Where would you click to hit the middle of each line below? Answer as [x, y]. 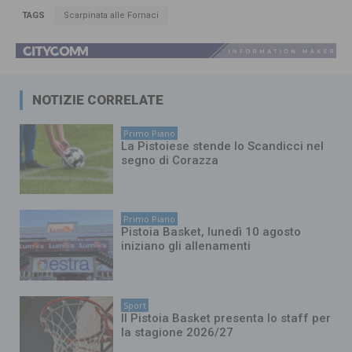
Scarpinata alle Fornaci [111, 15]
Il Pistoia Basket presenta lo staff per [226, 318]
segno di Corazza [170, 160]
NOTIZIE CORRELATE [98, 99]
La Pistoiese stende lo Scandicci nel [223, 146]
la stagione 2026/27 [178, 332]
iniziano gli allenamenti [186, 246]
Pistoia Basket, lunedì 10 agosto [211, 232]
